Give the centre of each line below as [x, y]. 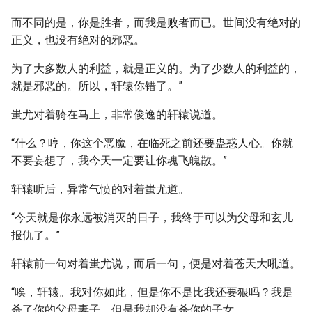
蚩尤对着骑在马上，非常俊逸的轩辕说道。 [117, 115]
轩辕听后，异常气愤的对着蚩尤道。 [100, 189]
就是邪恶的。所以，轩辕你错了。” [97, 86]
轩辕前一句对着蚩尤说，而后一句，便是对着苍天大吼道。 [156, 264]
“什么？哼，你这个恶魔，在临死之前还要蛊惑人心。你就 [152, 143]
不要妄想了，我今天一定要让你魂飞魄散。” [119, 161]
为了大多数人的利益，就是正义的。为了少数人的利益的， [156, 69]
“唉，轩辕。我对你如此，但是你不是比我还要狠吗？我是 [152, 292]
